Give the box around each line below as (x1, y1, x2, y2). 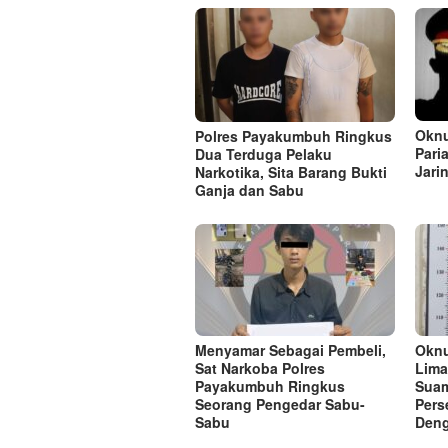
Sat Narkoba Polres (195, 357, 325, 378)
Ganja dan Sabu (195, 179, 304, 200)
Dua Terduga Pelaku (195, 143, 332, 164)
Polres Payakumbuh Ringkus (195, 125, 392, 146)
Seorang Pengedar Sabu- (195, 393, 365, 414)
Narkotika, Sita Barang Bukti (195, 161, 387, 182)
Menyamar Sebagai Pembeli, (195, 339, 386, 360)
